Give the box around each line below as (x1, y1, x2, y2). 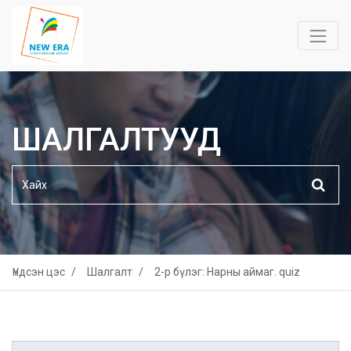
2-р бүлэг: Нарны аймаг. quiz (154, 265, 300, 278)
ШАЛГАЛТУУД (12, 121, 221, 158)
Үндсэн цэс (13, 265, 65, 278)
